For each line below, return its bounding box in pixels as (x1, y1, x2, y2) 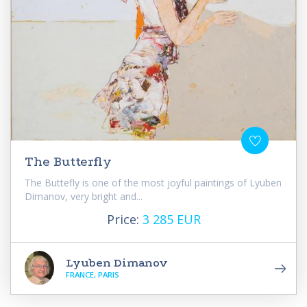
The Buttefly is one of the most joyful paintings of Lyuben (25, 175, 282, 189)
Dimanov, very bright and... (25, 189, 143, 203)
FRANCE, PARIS (66, 269, 119, 280)
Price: (106, 210, 143, 228)
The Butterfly (25, 153, 112, 169)
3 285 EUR (142, 210, 201, 228)
